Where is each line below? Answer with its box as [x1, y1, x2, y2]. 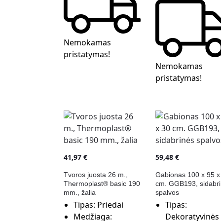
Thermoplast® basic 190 [63, 180, 140, 188]
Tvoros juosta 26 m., [63, 171, 128, 179]
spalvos [155, 188, 179, 197]
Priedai [97, 199, 123, 211]
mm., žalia [63, 188, 96, 197]
